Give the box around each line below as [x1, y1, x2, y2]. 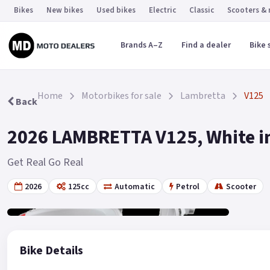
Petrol [176, 180, 200, 192]
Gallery [38, 189, 66, 201]
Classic [189, 5, 214, 16]
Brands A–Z [120, 39, 163, 51]
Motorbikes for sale [81, 89, 162, 102]
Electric [149, 5, 176, 16]
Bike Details [19, 242, 83, 260]
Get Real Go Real [7, 155, 83, 170]
